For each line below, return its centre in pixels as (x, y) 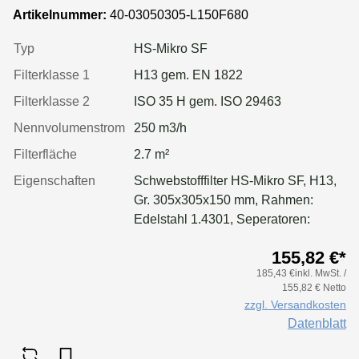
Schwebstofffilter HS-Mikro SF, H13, (235, 180)
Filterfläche (45, 154)
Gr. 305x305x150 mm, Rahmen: (224, 200)
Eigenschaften (54, 180)
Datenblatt (317, 323)
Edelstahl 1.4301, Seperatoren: (222, 219)
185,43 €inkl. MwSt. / (301, 273)
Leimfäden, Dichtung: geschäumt (227, 238)
